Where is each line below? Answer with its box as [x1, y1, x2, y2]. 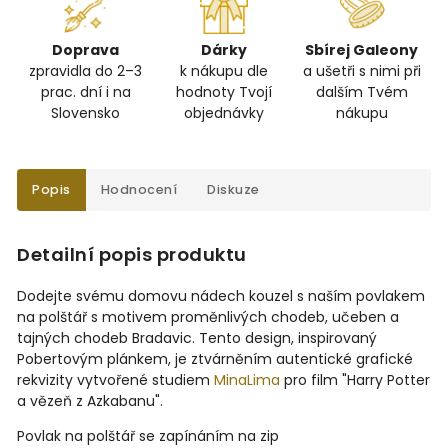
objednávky [183, 103, 264, 124]
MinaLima [214, 370, 280, 391]
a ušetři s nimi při [302, 61, 421, 82]
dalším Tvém [315, 82, 408, 103]
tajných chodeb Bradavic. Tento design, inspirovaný [17, 328, 377, 349]
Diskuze [207, 181, 260, 199]
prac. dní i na [40, 82, 131, 103]
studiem [152, 370, 214, 391]
